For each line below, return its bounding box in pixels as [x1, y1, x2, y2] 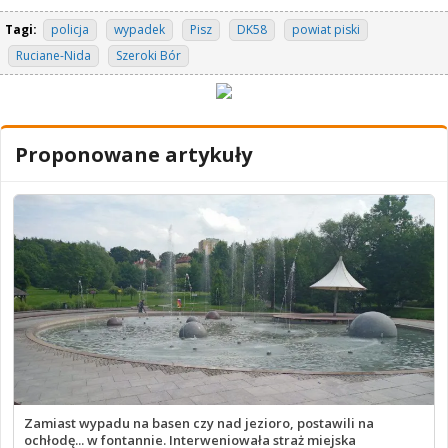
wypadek [114, 21, 165, 39]
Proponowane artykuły [15, 141, 252, 169]
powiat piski [292, 21, 360, 39]
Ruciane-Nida [16, 47, 91, 65]
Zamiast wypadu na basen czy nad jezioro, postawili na [24, 414, 374, 433]
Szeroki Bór [116, 47, 181, 65]
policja [51, 21, 89, 39]
